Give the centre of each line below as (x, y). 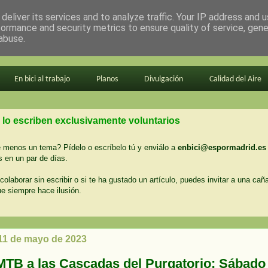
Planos (107, 79)
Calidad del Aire (235, 79)
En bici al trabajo (42, 79)
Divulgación (163, 79)
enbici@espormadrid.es (222, 147)
